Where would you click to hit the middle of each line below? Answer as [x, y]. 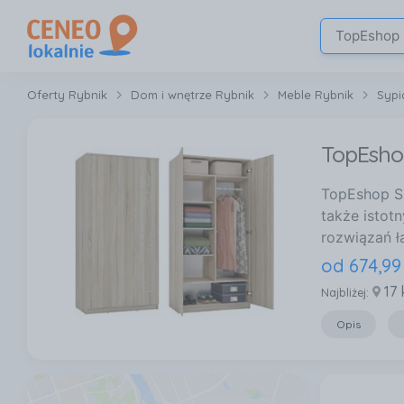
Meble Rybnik [316, 95]
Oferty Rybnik [67, 95]
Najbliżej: [344, 292]
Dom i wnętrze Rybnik [193, 95]
